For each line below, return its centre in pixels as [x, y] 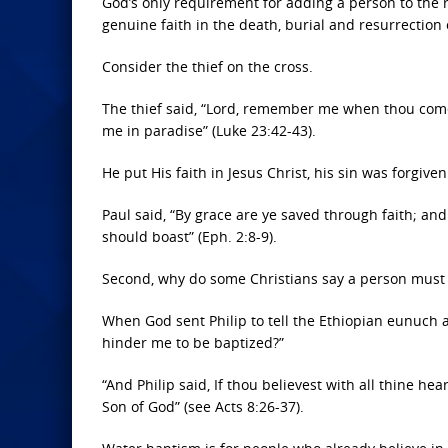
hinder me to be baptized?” [193, 342]
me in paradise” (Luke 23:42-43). [209, 130]
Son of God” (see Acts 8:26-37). [203, 406]
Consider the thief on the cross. [207, 66]
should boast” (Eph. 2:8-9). [189, 236]
